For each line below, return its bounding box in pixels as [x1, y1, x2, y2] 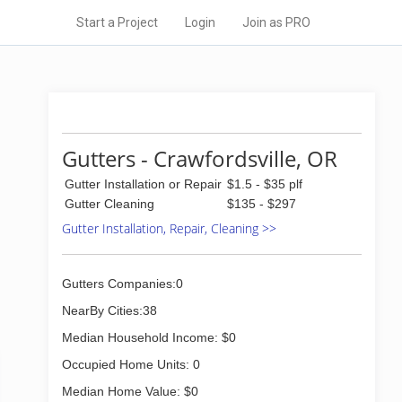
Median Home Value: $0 [62, 384, 198, 398]
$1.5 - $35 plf [227, 177, 302, 191]
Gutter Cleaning [65, 197, 154, 211]
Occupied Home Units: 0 [62, 357, 200, 371]
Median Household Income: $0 [62, 330, 236, 345]
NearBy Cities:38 [62, 303, 157, 318]
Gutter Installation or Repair [65, 177, 222, 191]
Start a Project [76, 15, 158, 30]
